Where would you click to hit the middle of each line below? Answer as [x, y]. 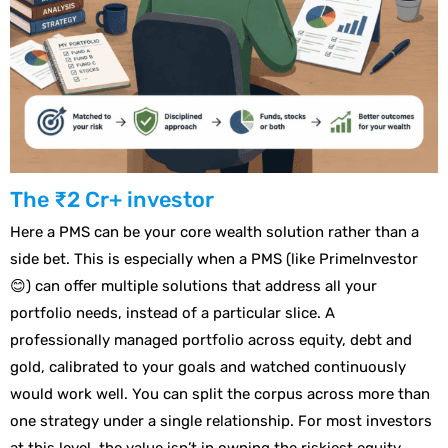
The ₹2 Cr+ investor [112, 200]
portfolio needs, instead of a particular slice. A [172, 313]
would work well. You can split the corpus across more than [220, 394]
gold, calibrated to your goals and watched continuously [208, 367]
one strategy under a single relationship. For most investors [221, 421]
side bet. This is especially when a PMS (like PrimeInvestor [214, 259]
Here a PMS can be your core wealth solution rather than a [214, 232]
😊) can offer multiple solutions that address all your [193, 286]
